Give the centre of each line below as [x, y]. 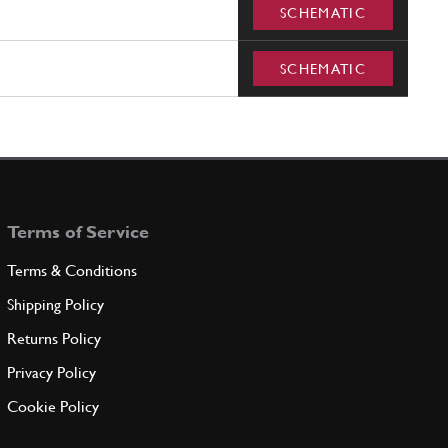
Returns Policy [53, 339]
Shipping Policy [55, 305]
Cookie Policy [52, 407]
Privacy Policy [51, 373]
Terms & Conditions [71, 271]
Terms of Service [77, 232]
